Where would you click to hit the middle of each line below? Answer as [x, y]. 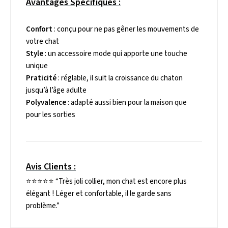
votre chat [42, 41]
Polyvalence [46, 103]
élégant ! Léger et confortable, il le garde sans [99, 194]
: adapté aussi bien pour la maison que [126, 103]
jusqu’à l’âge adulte [56, 90]
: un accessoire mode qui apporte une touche [115, 54]
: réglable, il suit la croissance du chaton [120, 78]
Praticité [41, 78]
